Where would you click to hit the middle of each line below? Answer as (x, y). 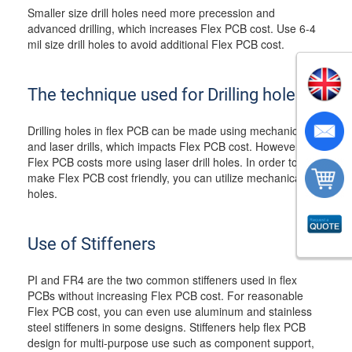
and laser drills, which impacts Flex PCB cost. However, (165, 146)
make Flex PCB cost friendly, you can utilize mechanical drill (176, 178)
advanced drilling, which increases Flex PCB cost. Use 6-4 (172, 28)
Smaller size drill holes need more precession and (151, 13)
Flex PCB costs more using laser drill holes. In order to (163, 162)
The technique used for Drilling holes (166, 95)
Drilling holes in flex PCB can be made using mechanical (167, 130)
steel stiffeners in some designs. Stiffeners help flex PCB (167, 327)
